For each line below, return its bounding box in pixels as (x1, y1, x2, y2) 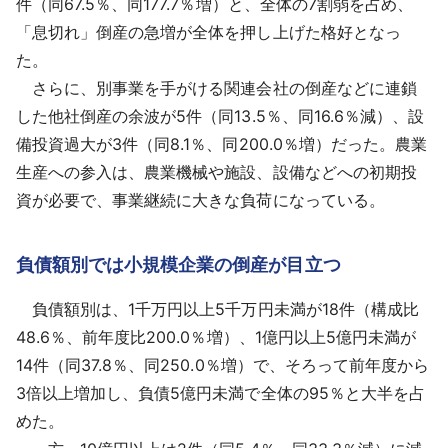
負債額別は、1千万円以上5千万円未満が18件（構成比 (16, 298, 419, 319)
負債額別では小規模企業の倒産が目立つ (16, 253, 341, 275)
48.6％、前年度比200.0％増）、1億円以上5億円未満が (16, 326, 416, 347)
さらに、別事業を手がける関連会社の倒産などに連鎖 (16, 77, 417, 98)
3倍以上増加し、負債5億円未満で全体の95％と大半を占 (16, 382, 425, 403)
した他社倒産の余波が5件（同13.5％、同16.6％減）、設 (16, 105, 424, 126)
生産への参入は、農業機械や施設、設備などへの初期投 (16, 161, 417, 182)
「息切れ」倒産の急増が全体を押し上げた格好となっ (16, 21, 401, 42)
